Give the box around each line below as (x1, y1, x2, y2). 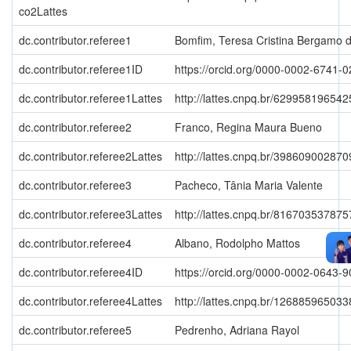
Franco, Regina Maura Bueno (175, 118, 322, 135)
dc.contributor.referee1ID (19, 60, 143, 77)
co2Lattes (19, 2, 67, 19)
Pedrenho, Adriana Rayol (175, 321, 299, 338)
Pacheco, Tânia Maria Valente (175, 176, 323, 193)
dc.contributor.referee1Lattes (19, 89, 162, 106)
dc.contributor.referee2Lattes (19, 147, 162, 164)
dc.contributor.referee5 (19, 321, 132, 338)
